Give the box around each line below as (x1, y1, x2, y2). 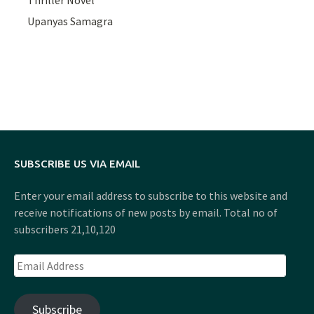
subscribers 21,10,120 (14, 222, 116, 237)
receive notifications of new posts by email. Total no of (14, 205, 278, 220)
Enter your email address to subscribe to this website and (14, 189, 287, 203)
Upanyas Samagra (27, 14, 114, 29)
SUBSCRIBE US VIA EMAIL (14, 158, 140, 170)
